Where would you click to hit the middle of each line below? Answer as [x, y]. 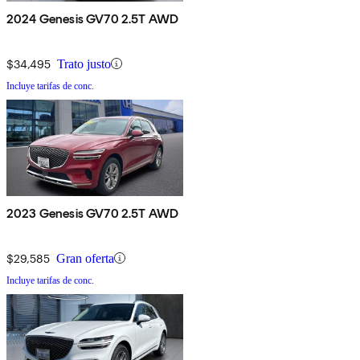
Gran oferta [85, 258]
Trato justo [84, 63]
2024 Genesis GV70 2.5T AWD [93, 18]
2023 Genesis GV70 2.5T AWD [93, 213]
